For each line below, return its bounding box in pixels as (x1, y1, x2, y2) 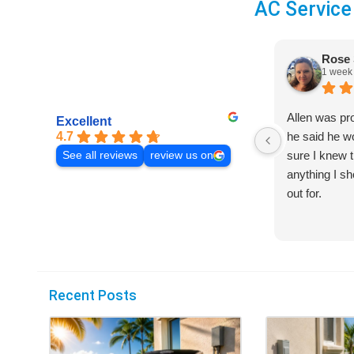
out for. (287, 186, 322, 201)
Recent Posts (49, 288, 137, 304)
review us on (150, 149, 213, 161)
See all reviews (62, 149, 137, 161)
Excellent (56, 114, 111, 128)
